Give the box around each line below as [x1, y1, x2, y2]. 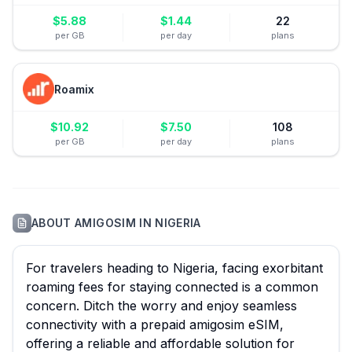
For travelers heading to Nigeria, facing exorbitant [26, 260, 323, 276]
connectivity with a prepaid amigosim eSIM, [26, 317, 284, 332]
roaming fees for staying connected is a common [26, 279, 318, 295]
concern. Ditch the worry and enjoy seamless [26, 298, 297, 313]
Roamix [54, 82, 94, 96]
